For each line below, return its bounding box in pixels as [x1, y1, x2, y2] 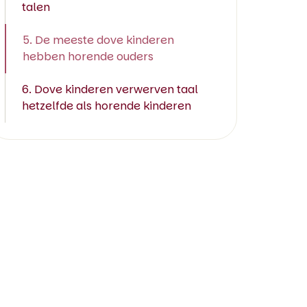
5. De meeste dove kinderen [23, 32, 174, 48]
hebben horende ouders [23, 49, 153, 64]
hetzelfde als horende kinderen [22, 98, 191, 114]
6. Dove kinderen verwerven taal [22, 82, 198, 97]
